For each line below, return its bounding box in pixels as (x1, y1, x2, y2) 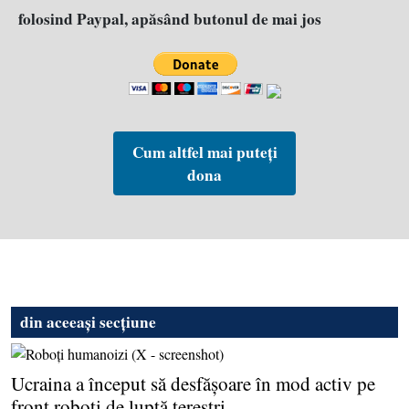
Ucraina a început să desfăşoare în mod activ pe (11, 371, 375, 397)
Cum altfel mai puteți (131, 141, 278, 163)
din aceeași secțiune (20, 310, 156, 333)
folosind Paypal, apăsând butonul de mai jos (18, 7, 321, 30)
